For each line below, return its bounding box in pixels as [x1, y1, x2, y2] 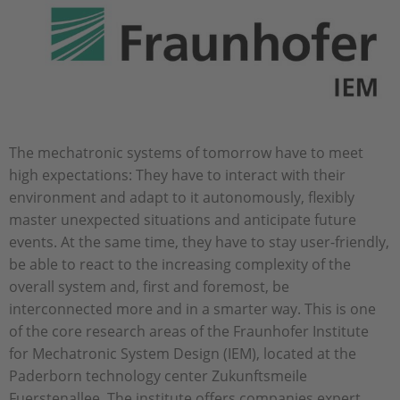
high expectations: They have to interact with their [9, 164, 346, 185]
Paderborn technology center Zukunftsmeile [9, 365, 307, 386]
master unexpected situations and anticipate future [9, 209, 356, 229]
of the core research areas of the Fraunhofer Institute [9, 321, 369, 341]
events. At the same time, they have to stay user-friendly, [9, 231, 389, 252]
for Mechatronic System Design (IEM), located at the [9, 343, 356, 363]
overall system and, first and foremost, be [9, 276, 289, 296]
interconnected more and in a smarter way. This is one [9, 298, 376, 319]
